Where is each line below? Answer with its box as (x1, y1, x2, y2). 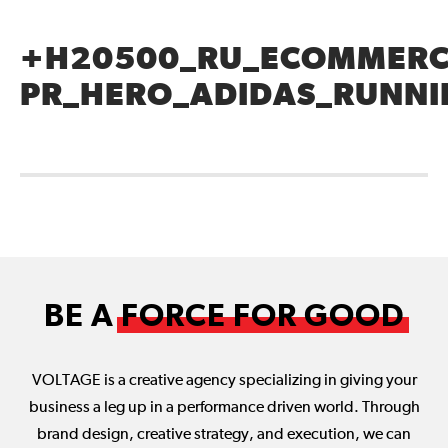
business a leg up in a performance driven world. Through (28, 400, 420, 416)
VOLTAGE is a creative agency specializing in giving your (31, 373, 417, 389)
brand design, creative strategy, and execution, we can (37, 427, 411, 443)
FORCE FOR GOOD (120, 301, 405, 333)
